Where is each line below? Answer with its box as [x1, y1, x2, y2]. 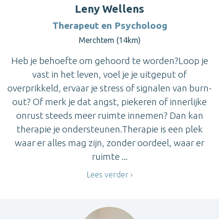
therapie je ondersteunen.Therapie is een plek [16, 123, 203, 134]
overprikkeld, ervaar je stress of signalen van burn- [7, 82, 212, 93]
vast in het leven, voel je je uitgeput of [32, 68, 187, 80]
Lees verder [87, 170, 129, 179]
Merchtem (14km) [78, 35, 141, 44]
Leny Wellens [75, 2, 144, 15]
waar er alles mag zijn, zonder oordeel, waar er [15, 137, 204, 148]
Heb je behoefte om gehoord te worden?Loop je [11, 55, 208, 66]
